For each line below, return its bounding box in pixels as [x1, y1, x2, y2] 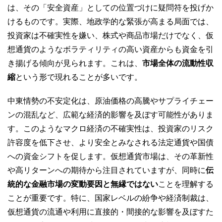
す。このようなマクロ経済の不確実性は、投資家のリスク [7, 124, 214, 133]
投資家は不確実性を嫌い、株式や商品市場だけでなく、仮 [7, 31, 214, 40]
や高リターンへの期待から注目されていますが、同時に [7, 166, 206, 174]
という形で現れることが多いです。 [15, 72, 142, 81]
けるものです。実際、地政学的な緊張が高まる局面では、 [7, 17, 214, 26]
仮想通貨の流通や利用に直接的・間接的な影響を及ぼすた [7, 207, 214, 216]
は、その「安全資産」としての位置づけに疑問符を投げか [7, 3, 214, 12]
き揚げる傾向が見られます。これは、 [7, 58, 142, 67]
